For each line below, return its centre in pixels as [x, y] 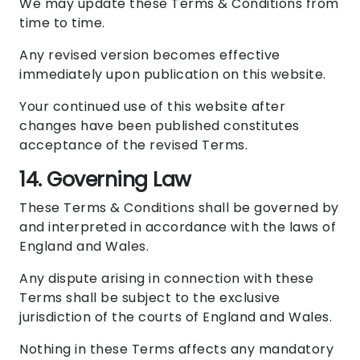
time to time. [62, 23]
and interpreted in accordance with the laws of [178, 227]
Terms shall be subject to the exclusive [150, 298]
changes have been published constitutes [160, 126]
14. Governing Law [105, 180]
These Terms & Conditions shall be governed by [179, 208]
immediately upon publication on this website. [173, 75]
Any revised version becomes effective [150, 55]
